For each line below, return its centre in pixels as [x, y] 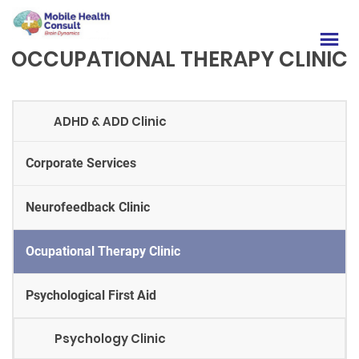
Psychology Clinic [110, 338]
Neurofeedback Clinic [88, 207]
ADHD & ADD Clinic [110, 121]
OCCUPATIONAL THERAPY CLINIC [179, 59]
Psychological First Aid [91, 295]
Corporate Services [81, 163]
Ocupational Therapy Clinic [103, 251]
